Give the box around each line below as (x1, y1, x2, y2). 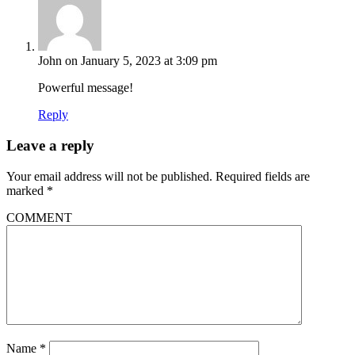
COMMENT (6, 210, 72, 224)
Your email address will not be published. (6, 169, 212, 183)
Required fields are (216, 169, 310, 183)
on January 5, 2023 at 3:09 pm (65, 54, 217, 68)
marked (6, 183, 47, 197)
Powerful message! (38, 81, 133, 95)
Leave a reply (6, 137, 94, 155)
